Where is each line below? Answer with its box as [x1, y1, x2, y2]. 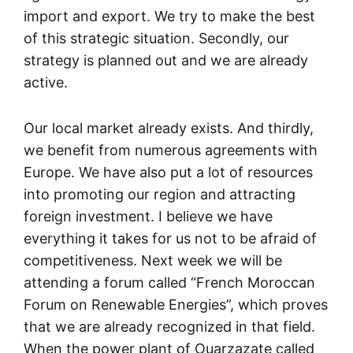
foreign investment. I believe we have [24, 208, 273, 225]
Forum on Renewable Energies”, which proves [24, 296, 328, 314]
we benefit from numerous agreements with [24, 142, 318, 159]
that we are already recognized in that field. [24, 318, 315, 336]
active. [24, 74, 68, 91]
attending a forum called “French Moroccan [24, 274, 315, 292]
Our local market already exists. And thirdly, [24, 120, 314, 137]
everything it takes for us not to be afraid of [24, 230, 317, 247]
